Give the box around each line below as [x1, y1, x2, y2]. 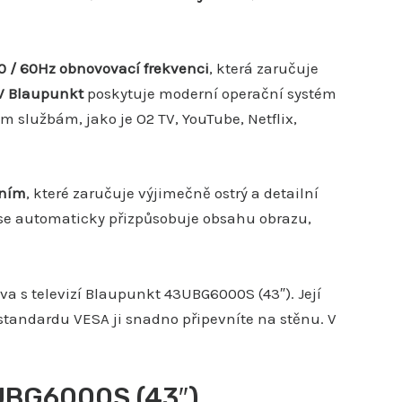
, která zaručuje [209, 59, 319, 78]
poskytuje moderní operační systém [83, 84, 336, 103]
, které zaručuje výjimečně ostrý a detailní [26, 184, 319, 203]
